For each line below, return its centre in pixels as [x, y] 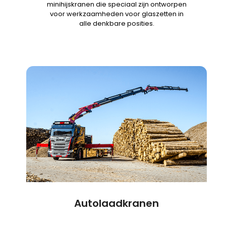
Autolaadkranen [117, 204]
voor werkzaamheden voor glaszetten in [117, 14]
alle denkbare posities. [117, 24]
